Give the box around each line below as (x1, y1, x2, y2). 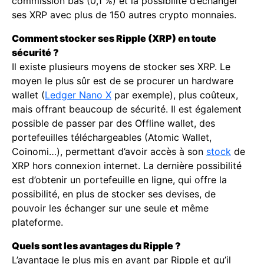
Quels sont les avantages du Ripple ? (12, 240, 181, 252)
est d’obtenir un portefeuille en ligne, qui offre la (12, 174, 227, 186)
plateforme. (12, 216, 66, 228)
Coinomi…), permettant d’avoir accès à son (12, 146, 206, 157)
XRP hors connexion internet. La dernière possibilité (12, 160, 242, 171)
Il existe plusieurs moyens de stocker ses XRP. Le (12, 61, 230, 72)
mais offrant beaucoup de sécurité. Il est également (12, 103, 242, 115)
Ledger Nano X (45, 89, 111, 101)
